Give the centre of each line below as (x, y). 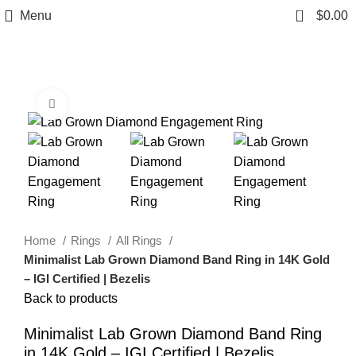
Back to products (71, 299)
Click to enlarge (110, 104)
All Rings (141, 241)
